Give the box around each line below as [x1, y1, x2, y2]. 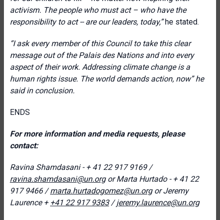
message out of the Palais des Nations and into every [10, 51, 194, 60]
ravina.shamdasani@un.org [10, 174, 106, 184]
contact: [10, 141, 38, 150]
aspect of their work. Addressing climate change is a [10, 62, 190, 72]
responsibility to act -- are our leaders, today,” [10, 17, 165, 27]
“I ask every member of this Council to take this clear [10, 39, 191, 48]
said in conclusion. [10, 86, 75, 95]
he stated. [165, 17, 199, 27]
